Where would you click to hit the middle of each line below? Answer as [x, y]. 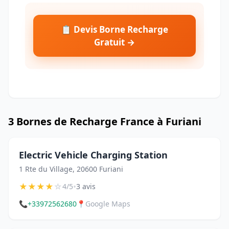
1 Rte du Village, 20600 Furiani [71, 169]
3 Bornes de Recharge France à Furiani [105, 122]
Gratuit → [114, 42]
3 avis [86, 187]
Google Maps [108, 204]
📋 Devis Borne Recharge [114, 30]
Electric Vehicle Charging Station [93, 155]
